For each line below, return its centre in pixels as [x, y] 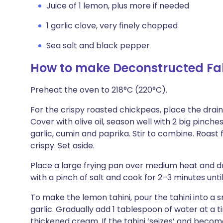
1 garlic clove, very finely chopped [112, 26]
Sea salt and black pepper [98, 46]
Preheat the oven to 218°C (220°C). [99, 90]
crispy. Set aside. [62, 146]
